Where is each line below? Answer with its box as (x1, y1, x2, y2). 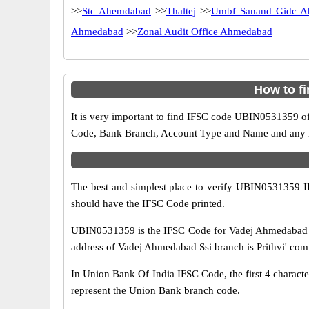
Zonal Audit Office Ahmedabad (137, 26, 272, 37)
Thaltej (166, 6, 196, 17)
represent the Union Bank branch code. (71, 285, 240, 296)
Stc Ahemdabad (82, 6, 151, 17)
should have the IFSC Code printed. (71, 198, 225, 209)
